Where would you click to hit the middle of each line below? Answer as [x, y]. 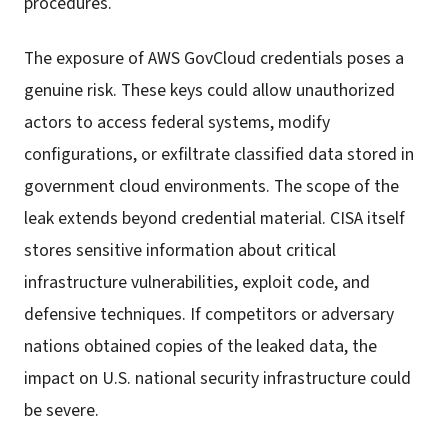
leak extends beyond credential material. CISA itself [214, 218]
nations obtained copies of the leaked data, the [200, 346]
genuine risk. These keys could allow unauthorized [209, 90]
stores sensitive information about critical [180, 250]
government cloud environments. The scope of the [211, 186]
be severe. [61, 410]
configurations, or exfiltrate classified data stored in [219, 154]
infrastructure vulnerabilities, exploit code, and [197, 282]
